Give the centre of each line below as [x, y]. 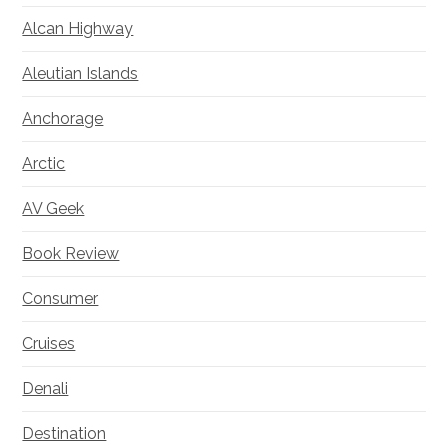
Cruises [49, 344]
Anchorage [63, 119]
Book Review [71, 254]
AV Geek [53, 209]
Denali [45, 389]
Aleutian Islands [80, 74]
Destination [64, 434]
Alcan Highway [78, 29]
